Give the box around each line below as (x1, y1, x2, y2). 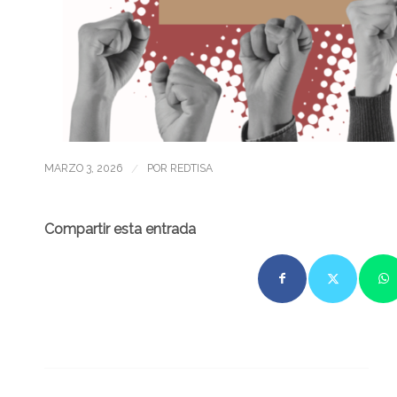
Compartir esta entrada (44, 221, 196, 238)
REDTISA (170, 162, 213, 175)
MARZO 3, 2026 (44, 162, 122, 175)
